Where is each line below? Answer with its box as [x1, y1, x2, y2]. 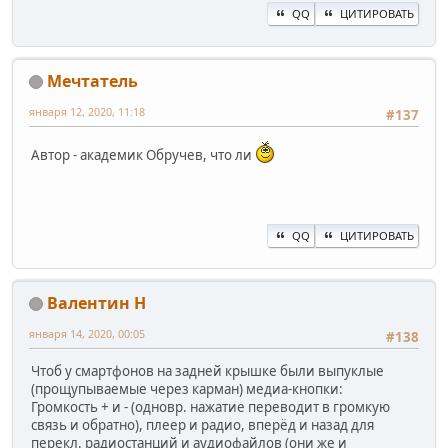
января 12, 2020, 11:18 [29, 103, 145, 119]
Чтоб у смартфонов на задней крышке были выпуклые [31, 361, 384, 380]
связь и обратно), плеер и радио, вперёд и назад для [31, 415, 374, 434]
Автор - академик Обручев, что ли [31, 145, 255, 164]
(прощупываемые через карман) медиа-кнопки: [31, 379, 343, 398]
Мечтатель [47, 69, 138, 92]
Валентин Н [47, 291, 146, 314]
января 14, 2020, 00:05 [29, 325, 145, 341]
